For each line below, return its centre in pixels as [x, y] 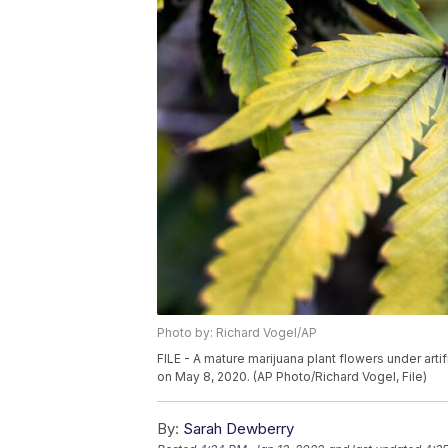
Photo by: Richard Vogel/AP [237, 333]
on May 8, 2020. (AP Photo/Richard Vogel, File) [292, 377]
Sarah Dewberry [238, 429]
